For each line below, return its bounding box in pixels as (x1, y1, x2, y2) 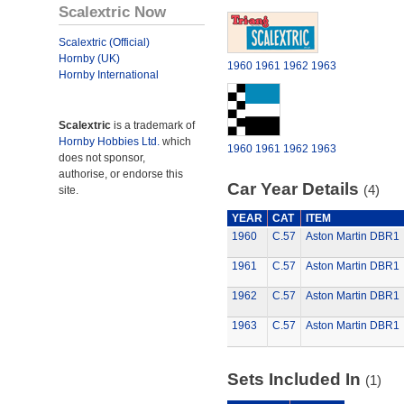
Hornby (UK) (59, 52, 120, 65)
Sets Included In (226, 370, 365, 389)
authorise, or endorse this (59, 168, 183, 180)
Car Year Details (226, 179, 363, 198)
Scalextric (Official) (59, 36, 150, 49)
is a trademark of (111, 119, 195, 132)
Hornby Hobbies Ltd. (59, 135, 160, 148)
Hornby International (59, 69, 159, 81)
